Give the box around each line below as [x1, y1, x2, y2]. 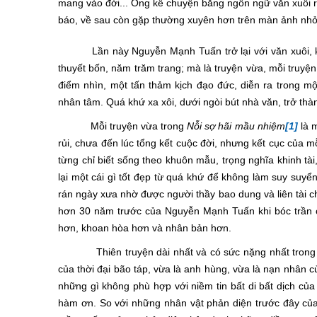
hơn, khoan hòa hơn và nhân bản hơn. [58, 222, 231, 234]
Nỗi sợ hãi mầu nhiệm [187, 120, 285, 132]
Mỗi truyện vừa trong [58, 120, 188, 132]
